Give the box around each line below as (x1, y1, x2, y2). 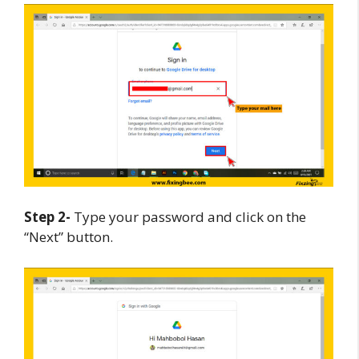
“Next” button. (24, 228, 113, 247)
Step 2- (24, 208, 71, 227)
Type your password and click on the (71, 208, 306, 227)
